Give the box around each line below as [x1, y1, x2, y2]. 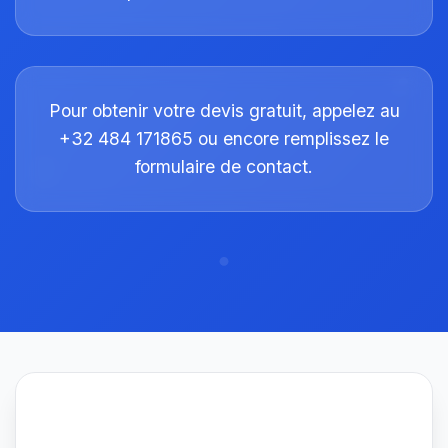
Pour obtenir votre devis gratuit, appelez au [48, 100, 400, 121]
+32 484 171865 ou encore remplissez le [59, 128, 389, 149]
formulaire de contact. [135, 156, 313, 177]
